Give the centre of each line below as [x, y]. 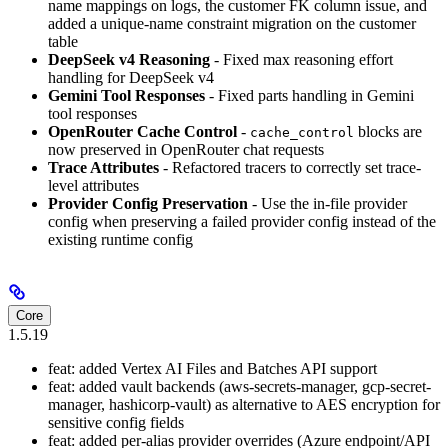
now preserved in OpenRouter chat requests [186, 149]
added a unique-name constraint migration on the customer [232, 23]
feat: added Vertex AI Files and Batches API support [212, 368]
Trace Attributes [103, 167]
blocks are [388, 131]
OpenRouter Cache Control [142, 131]
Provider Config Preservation [148, 203]
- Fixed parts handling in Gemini [309, 95]
